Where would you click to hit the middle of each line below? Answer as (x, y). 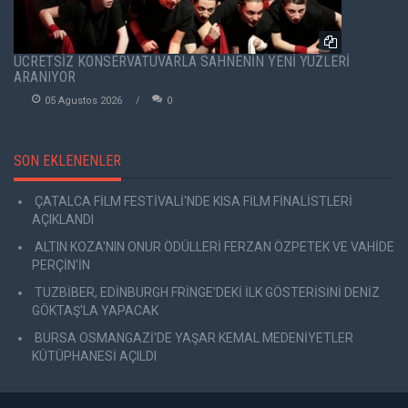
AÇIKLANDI (63, 220)
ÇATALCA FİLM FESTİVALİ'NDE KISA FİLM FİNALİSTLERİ (192, 202)
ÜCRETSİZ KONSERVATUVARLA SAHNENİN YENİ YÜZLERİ (182, 62)
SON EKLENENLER (67, 161)
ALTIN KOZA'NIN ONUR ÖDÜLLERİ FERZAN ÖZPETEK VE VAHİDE (213, 247)
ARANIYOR (45, 77)
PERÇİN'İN (61, 265)
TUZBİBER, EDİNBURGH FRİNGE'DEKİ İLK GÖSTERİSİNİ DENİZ (206, 293)
